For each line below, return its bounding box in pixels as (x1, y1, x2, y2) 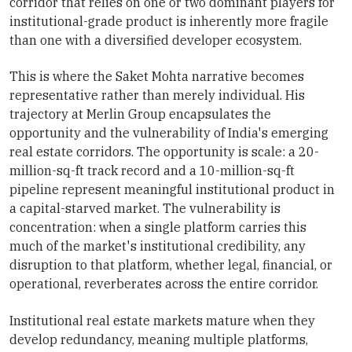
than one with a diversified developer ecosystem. (9, 31, 302, 48)
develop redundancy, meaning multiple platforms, (9, 331, 308, 347)
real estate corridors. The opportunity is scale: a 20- (9, 144, 319, 160)
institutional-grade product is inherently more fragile (9, 13, 328, 29)
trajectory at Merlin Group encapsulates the (9, 106, 271, 123)
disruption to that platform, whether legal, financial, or (9, 257, 332, 273)
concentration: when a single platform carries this (9, 219, 306, 236)
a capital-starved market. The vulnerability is (9, 200, 280, 217)
